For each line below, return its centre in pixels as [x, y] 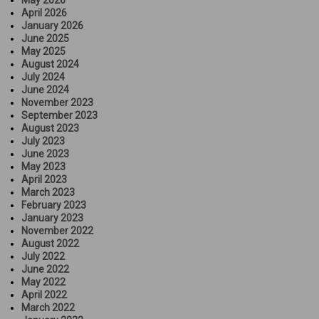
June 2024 [45, 89]
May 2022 [43, 282]
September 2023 [59, 115]
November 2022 [57, 230]
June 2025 [45, 38]
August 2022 [50, 243]
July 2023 [43, 141]
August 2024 [50, 64]
